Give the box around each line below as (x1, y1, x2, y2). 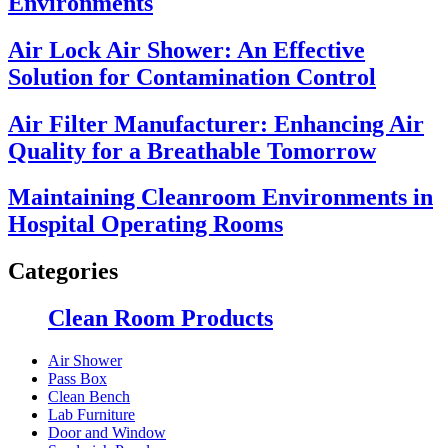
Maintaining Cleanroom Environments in (8, 184, 433, 211)
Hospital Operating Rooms (8, 211, 283, 238)
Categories (8, 258, 118, 285)
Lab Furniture (48, 406, 135, 424)
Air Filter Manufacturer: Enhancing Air (8, 110, 424, 137)
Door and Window (48, 424, 166, 442)
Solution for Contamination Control (8, 63, 376, 90)
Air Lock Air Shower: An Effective (8, 36, 365, 63)
